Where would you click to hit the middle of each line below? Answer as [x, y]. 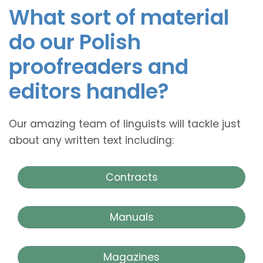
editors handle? [89, 91]
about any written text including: [91, 140]
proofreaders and [99, 66]
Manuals [131, 217]
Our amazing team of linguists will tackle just [125, 124]
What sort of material [119, 17]
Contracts [131, 177]
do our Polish [75, 42]
